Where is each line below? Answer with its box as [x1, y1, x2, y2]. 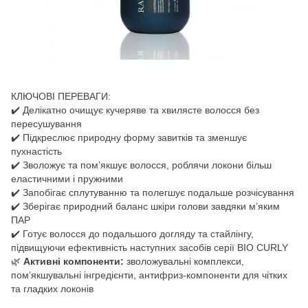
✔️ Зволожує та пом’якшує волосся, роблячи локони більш [11, 159, 272, 170]
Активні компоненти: [23, 255, 124, 267]
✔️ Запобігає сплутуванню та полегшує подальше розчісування [11, 186, 294, 198]
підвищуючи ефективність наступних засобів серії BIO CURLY [11, 241, 288, 253]
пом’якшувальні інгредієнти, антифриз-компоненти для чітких [11, 269, 287, 280]
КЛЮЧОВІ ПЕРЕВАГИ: [11, 90, 111, 102]
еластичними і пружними [11, 173, 123, 184]
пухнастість [11, 145, 62, 157]
